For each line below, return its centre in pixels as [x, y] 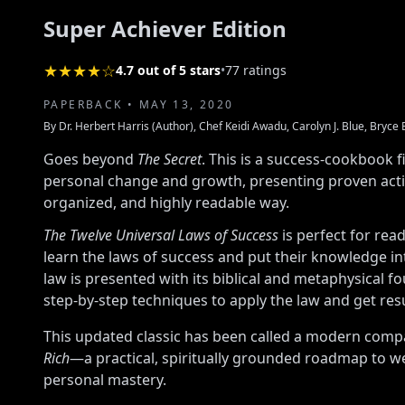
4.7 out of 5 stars [168, 70]
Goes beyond [90, 159]
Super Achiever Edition [165, 28]
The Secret [170, 159]
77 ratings [256, 70]
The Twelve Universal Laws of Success [161, 235]
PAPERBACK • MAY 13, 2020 [139, 104]
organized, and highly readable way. [166, 202]
